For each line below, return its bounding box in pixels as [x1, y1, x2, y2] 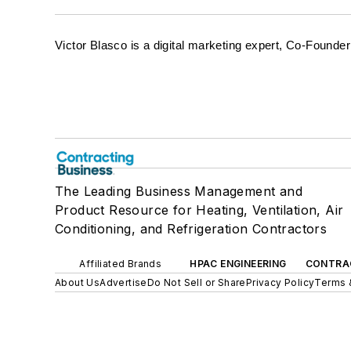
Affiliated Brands [79, 258, 162, 270]
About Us [55, 277, 100, 288]
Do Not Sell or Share [147, 277, 246, 288]
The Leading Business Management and [55, 183, 302, 199]
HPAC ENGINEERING [190, 258, 287, 270]
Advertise [100, 277, 147, 288]
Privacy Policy [245, 277, 315, 288]
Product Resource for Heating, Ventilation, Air [55, 202, 344, 218]
